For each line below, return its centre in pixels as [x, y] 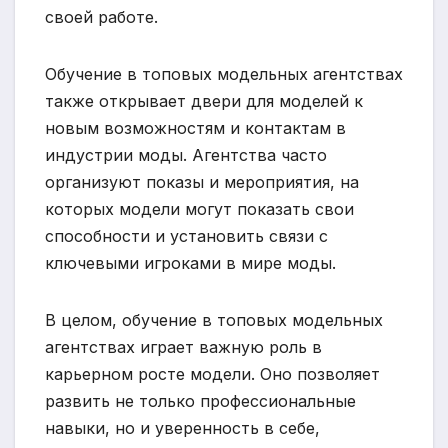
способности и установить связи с [186, 235]
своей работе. [101, 16]
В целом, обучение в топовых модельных [214, 319]
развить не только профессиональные [200, 400]
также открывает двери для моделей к [204, 100]
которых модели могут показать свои [199, 208]
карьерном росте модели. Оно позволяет [212, 373]
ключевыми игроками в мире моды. [190, 262]
